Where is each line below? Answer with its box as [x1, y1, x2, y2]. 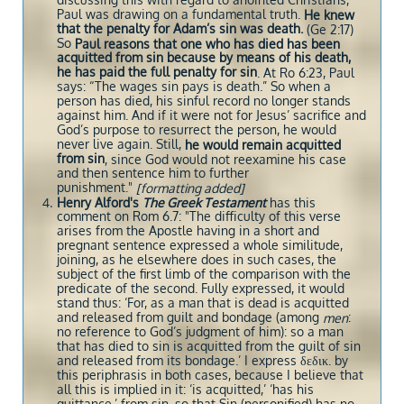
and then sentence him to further [57, 165, 249, 182]
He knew [304, 7, 354, 23]
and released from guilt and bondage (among [57, 309, 323, 326]
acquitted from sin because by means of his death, [57, 50, 351, 67]
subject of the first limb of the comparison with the [57, 266, 351, 283]
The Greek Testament [142, 195, 266, 210]
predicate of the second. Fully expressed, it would [57, 280, 344, 298]
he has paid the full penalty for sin [57, 64, 257, 81]
